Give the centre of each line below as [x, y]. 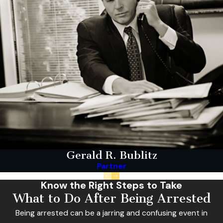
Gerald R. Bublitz [111, 155]
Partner [111, 166]
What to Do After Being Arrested [111, 199]
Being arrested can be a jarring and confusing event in [111, 213]
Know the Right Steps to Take [111, 185]
